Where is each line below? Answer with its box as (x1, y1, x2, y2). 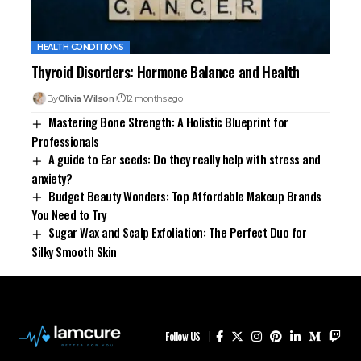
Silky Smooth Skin (31, 242, 117, 260)
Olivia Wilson (57, 93, 114, 105)
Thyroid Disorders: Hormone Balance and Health (31, 61, 300, 83)
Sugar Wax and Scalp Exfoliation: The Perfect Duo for (48, 223, 307, 242)
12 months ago (125, 93, 183, 105)
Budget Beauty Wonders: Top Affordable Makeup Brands (48, 186, 322, 205)
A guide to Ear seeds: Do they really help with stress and (48, 149, 321, 168)
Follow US (165, 328, 201, 345)
